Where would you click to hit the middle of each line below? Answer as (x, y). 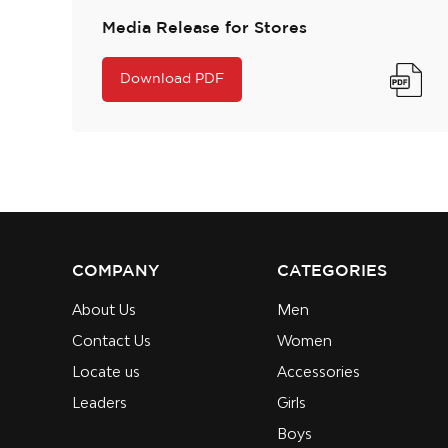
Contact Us (111, 341)
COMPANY (115, 272)
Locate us (106, 372)
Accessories (318, 372)
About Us (104, 310)
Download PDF (172, 79)
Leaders (99, 403)
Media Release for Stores (204, 29)
